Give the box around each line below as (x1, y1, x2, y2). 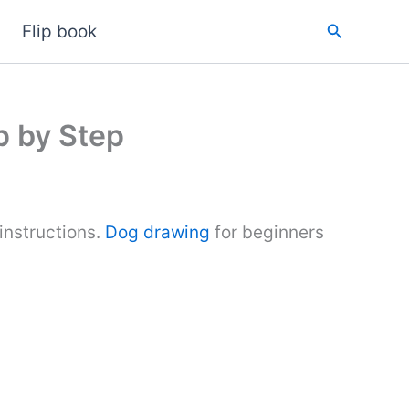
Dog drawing (105, 222, 210, 243)
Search (325, 19, 380, 38)
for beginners (210, 222, 324, 243)
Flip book (22, 20, 98, 42)
